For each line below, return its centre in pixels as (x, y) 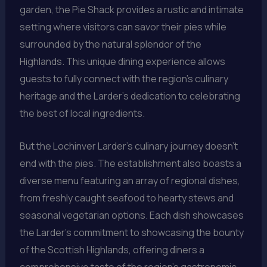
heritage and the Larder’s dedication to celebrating (130, 96)
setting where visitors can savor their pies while (123, 27)
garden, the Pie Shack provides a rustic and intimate (131, 10)
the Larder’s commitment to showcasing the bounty (131, 232)
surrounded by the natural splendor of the (110, 44)
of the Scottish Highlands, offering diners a (112, 249)
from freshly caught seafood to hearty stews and (126, 198)
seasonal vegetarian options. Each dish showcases (131, 215)
